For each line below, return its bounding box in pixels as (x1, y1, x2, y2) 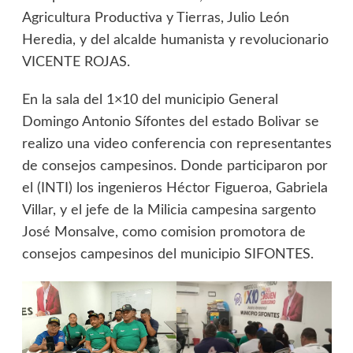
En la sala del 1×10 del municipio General (21, 93, 278, 108)
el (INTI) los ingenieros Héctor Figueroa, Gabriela (21, 181, 328, 196)
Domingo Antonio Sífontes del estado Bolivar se (21, 115, 319, 130)
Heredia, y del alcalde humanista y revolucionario (21, 33, 329, 48)
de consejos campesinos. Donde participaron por (21, 159, 328, 174)
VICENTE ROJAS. (21, 55, 130, 70)
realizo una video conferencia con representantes (21, 137, 332, 152)
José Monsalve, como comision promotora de (21, 225, 306, 240)
